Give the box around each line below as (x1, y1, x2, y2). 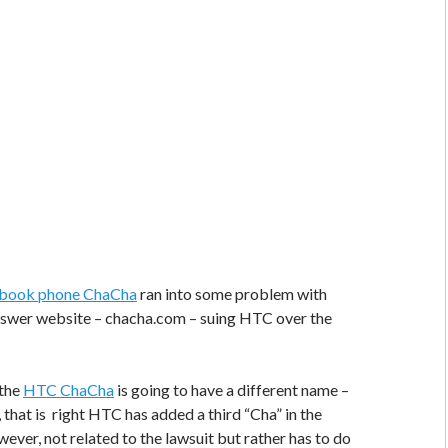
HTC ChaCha (23, 380, 114, 400)
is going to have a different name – (114, 380, 349, 400)
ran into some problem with (137, 284, 327, 304)
